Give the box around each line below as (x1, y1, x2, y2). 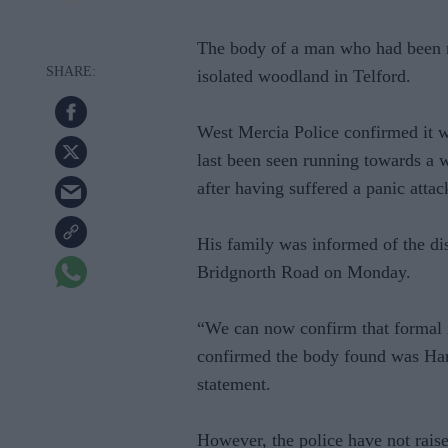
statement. (197, 374, 271, 395)
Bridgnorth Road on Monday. (197, 262, 411, 283)
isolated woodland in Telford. (197, 66, 411, 87)
